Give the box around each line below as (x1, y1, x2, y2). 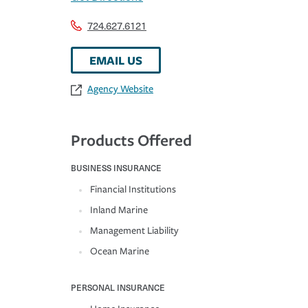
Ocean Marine (90, 245, 149, 258)
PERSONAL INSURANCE (71, 281, 165, 294)
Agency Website (87, 83, 153, 96)
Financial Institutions (90, 184, 176, 196)
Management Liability (90, 225, 179, 237)
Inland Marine (90, 204, 148, 217)
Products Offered (71, 129, 192, 151)
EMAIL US (89, 52, 142, 69)
